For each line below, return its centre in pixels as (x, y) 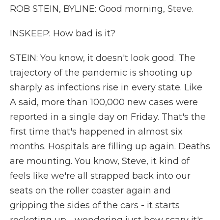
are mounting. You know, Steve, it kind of (100, 161)
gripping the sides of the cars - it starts (95, 205)
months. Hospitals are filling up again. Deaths (110, 146)
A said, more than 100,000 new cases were (104, 102)
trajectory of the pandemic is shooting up (101, 73)
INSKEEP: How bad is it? (63, 33)
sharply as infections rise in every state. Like (106, 87)
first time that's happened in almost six (96, 132)
